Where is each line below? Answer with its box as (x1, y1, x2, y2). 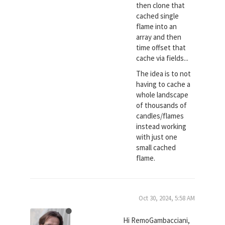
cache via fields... (136, 53, 188, 63)
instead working (136, 122, 186, 132)
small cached (136, 143, 176, 153)
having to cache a (136, 79, 190, 89)
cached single (136, 11, 179, 21)
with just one (136, 132, 177, 142)
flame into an (136, 21, 177, 31)
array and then (136, 32, 181, 42)
